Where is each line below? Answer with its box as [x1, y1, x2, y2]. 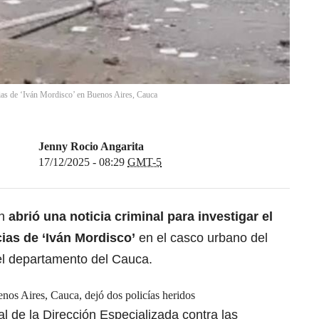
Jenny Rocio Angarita [38, 140, 144, 153]
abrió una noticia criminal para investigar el [9, 209, 273, 224]
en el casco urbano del [135, 231, 268, 246]
